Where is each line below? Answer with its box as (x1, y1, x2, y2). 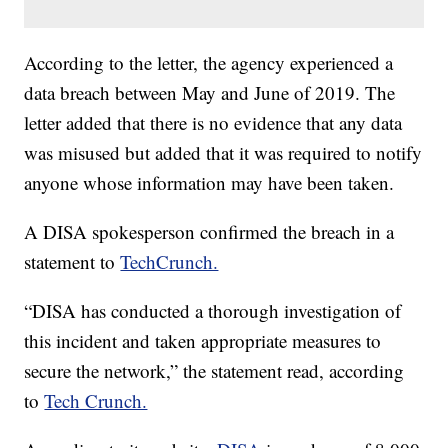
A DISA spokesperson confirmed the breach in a (24, 219, 395, 245)
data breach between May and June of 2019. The (24, 80, 396, 106)
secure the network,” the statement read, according (24, 358, 405, 384)
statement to (24, 249, 121, 275)
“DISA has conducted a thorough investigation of (24, 298, 402, 324)
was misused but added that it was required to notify (24, 140, 423, 166)
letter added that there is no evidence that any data (24, 110, 403, 136)
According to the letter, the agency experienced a (24, 50, 394, 76)
